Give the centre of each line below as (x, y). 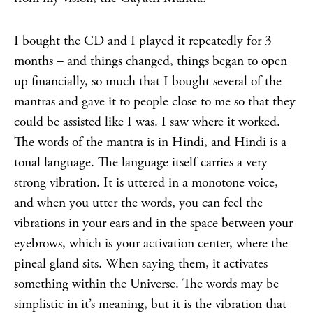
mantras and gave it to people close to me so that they (155, 102)
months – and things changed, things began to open (151, 61)
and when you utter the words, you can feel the (138, 203)
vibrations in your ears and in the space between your (153, 223)
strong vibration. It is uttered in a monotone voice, (146, 183)
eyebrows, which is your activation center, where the (151, 243)
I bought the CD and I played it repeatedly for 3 (143, 41)
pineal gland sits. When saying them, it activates (141, 264)
